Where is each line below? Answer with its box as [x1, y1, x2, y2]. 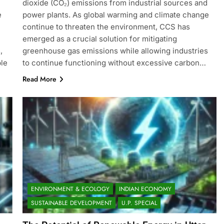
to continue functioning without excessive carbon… [22, 57, 206, 67]
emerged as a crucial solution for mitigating [22, 33, 177, 43]
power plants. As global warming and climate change [22, 9, 209, 19]
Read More [22, 73, 56, 84]
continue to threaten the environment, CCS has [22, 21, 190, 31]
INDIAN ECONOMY [118, 184, 171, 193]
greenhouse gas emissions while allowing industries [22, 45, 208, 55]
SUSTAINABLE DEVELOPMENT [30, 198, 112, 207]
